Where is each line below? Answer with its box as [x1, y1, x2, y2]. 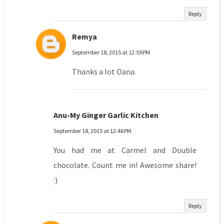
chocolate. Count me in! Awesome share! [53, 160, 197, 170]
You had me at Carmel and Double [53, 145, 197, 155]
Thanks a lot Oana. [71, 66, 136, 77]
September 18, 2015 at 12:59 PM [71, 48, 150, 56]
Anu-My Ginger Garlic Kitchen [53, 110, 158, 120]
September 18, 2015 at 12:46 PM [53, 127, 131, 135]
